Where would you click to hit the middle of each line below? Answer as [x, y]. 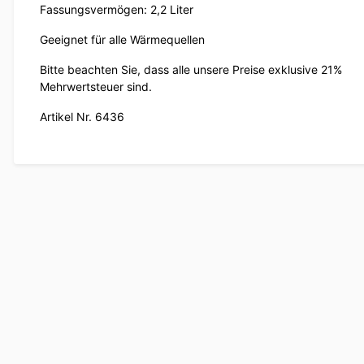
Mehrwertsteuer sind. [96, 87]
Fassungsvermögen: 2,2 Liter [117, 10]
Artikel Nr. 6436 [82, 117]
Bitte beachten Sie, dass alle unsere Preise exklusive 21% [191, 70]
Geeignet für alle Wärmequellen [122, 40]
